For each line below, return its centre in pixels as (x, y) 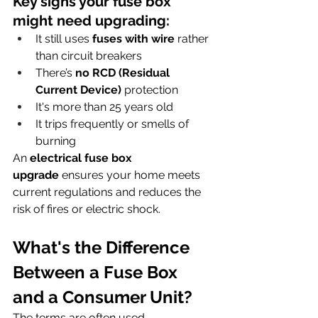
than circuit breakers (89, 55)
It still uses (64, 38)
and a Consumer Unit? (103, 297)
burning (56, 141)
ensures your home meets (131, 175)
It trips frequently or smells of (114, 124)
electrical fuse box (82, 158)
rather (193, 38)
